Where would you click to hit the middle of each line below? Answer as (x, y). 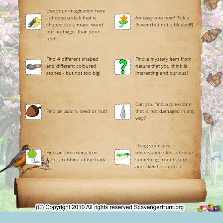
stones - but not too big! (73, 73)
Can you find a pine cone (163, 104)
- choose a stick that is (71, 17)
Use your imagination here (76, 10)
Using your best (153, 146)
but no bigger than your (73, 31)
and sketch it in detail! (159, 167)
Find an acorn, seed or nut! (77, 111)
